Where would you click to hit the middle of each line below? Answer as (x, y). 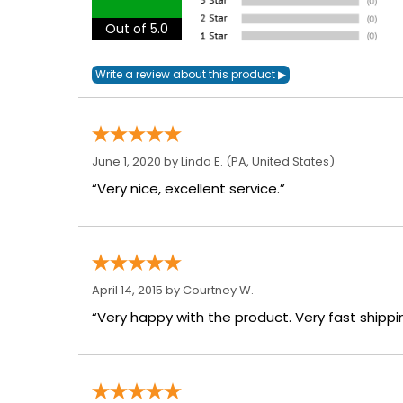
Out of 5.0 (137, 29)
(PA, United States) (279, 162)
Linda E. (202, 162)
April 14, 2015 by (137, 291)
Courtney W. (218, 291)
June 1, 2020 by (136, 162)
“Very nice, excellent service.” (188, 189)
